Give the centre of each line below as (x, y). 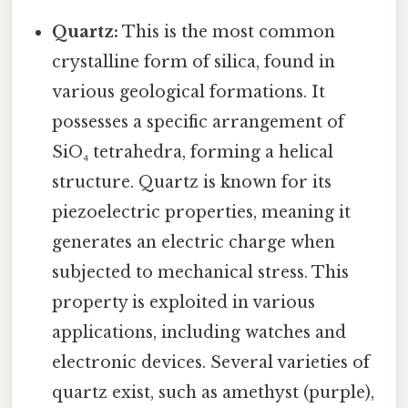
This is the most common (227, 32)
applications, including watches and (199, 333)
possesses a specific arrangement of (199, 122)
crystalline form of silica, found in (194, 62)
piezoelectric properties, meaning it (202, 213)
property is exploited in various (184, 303)
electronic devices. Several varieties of (211, 363)
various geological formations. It (189, 92)
